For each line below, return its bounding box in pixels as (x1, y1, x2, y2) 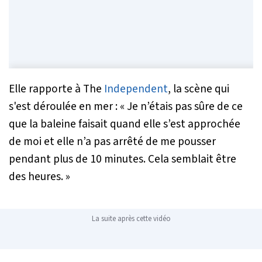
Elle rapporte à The (9, 80, 104, 97)
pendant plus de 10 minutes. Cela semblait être (9, 150, 236, 167)
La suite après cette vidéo (91, 213, 171, 224)
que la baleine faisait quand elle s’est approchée (9, 115, 240, 132)
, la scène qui (168, 80, 229, 97)
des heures (9, 168, 61, 185)
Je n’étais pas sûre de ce (127, 98, 243, 115)
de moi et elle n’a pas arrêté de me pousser (9, 133, 216, 150)
